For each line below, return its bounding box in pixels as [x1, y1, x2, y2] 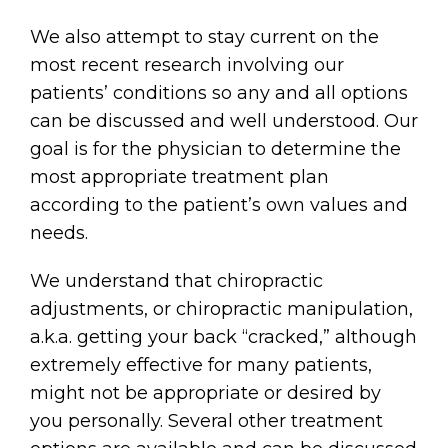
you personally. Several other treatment [30, 409, 383, 432]
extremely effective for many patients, [30, 353, 372, 376]
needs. [30, 221, 88, 244]
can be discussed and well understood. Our [30, 109, 418, 132]
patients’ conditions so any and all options [30, 81, 408, 104]
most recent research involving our [30, 53, 344, 76]
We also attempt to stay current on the [30, 25, 379, 48]
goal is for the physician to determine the [30, 137, 401, 160]
